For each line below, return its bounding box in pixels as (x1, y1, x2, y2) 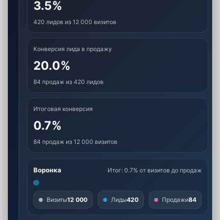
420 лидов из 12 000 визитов (33, 18, 116, 26)
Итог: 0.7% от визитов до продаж (108, 166, 202, 174)
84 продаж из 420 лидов (33, 78, 104, 85)
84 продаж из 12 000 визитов (33, 138, 117, 145)
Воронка (33, 166, 61, 174)
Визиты (47, 196, 67, 203)
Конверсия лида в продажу (33, 45, 112, 53)
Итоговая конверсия (33, 105, 93, 112)
